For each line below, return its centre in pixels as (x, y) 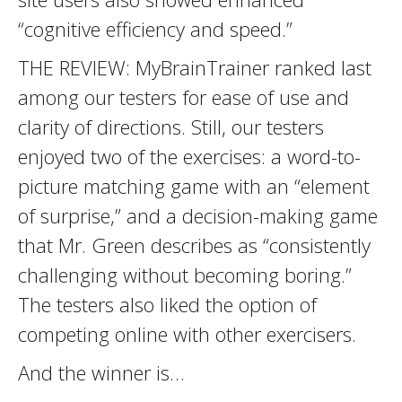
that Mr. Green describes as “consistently (194, 245)
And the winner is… (101, 372)
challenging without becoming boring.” (185, 275)
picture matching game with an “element (194, 186)
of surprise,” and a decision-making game (198, 215)
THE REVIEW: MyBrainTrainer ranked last (195, 67)
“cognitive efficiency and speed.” (155, 29)
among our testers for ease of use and (184, 97)
